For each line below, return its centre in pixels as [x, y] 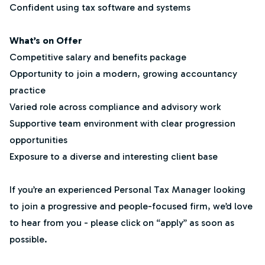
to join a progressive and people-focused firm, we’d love [131, 206]
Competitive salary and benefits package [98, 57]
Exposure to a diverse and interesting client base [114, 156]
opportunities [38, 140]
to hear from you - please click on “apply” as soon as [122, 223]
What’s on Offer [46, 41]
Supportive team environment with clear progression [122, 123]
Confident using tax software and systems [100, 7]
